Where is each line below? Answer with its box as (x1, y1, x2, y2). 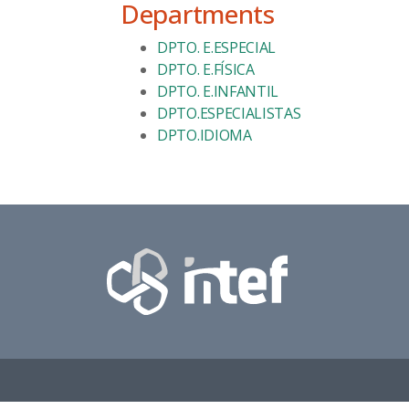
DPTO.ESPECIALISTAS (157, 103, 301, 123)
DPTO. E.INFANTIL (157, 81, 279, 101)
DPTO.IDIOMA (157, 125, 252, 145)
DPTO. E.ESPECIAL (157, 37, 277, 58)
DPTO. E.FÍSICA (157, 59, 255, 79)
